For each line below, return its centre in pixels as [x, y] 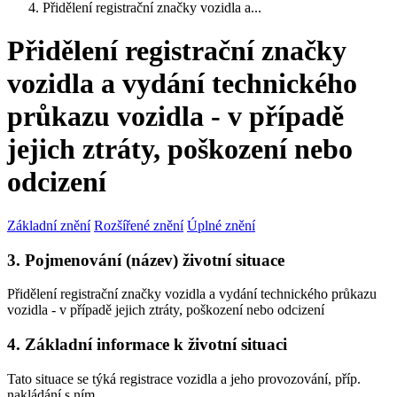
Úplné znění [221, 225]
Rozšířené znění [139, 225]
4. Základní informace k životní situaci [147, 345]
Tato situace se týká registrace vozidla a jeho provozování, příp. [184, 378]
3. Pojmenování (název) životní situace [146, 260]
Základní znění [49, 225]
